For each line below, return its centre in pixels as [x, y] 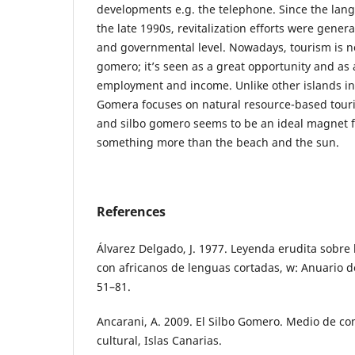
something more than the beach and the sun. [218, 142]
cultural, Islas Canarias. [159, 340]
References [131, 211]
